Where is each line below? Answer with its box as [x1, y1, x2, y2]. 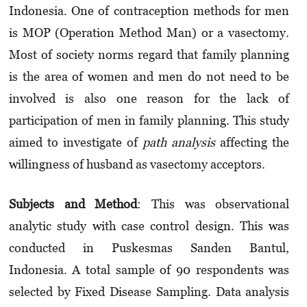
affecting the [215, 135, 290, 150]
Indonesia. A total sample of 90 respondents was [8, 262, 290, 278]
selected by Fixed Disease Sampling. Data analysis [8, 284, 290, 299]
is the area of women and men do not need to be [8, 69, 290, 84]
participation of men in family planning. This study [8, 113, 290, 128]
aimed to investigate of [8, 135, 143, 150]
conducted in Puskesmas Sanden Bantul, [8, 241, 290, 256]
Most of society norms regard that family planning [8, 47, 290, 62]
